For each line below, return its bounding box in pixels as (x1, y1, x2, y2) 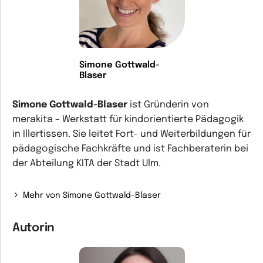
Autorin (12, 222, 55, 234)
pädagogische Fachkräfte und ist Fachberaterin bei (12, 144, 248, 154)
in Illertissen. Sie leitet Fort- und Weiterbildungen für (12, 129, 251, 139)
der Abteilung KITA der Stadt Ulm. (12, 159, 161, 168)
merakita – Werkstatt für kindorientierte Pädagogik (12, 114, 244, 124)
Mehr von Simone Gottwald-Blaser (23, 191, 161, 200)
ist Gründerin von (130, 100, 209, 110)
